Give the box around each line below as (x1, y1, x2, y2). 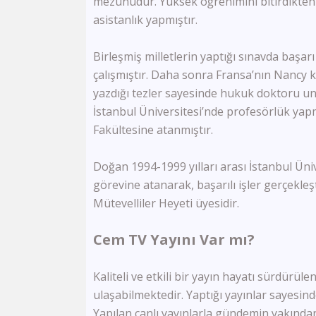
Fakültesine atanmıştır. (93, 122, 213, 138)
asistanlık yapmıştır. (93, 12, 197, 28)
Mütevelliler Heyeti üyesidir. (93, 195, 239, 211)
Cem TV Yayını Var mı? (93, 230, 255, 249)
